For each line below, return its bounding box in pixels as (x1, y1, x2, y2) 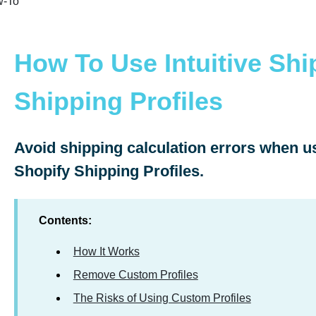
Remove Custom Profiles (73, 269, 198, 281)
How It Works (73, 245, 140, 258)
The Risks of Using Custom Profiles (73, 292, 251, 305)
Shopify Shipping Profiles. (13, 162, 204, 181)
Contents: (38, 214, 92, 226)
